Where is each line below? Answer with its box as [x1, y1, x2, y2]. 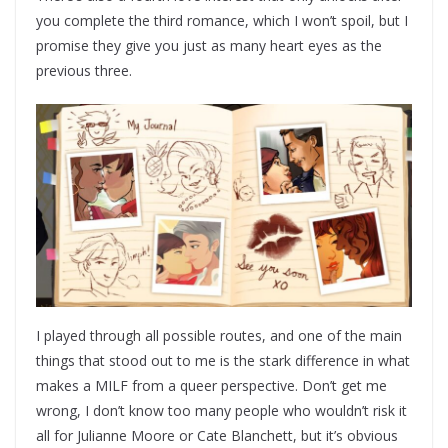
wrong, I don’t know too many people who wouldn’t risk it [36, 401, 407, 421]
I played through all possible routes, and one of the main [36, 326, 402, 346]
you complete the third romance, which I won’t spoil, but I [36, 11, 408, 31]
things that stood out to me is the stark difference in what [36, 351, 410, 371]
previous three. [36, 61, 132, 81]
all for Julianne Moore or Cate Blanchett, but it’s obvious [36, 426, 398, 446]
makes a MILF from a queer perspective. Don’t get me [36, 376, 387, 396]
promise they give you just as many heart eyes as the [36, 36, 382, 56]
